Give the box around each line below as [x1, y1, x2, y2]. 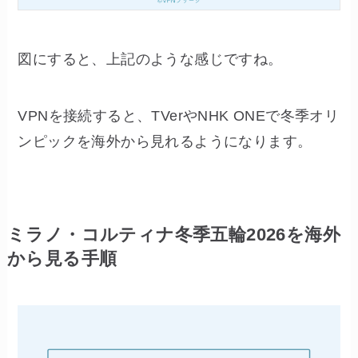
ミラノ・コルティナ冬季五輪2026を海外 [6, 225, 341, 245]
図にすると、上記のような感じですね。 [18, 51, 283, 68]
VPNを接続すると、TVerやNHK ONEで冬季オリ [18, 108, 340, 125]
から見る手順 [6, 249, 117, 269]
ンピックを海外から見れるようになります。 [18, 133, 312, 150]
